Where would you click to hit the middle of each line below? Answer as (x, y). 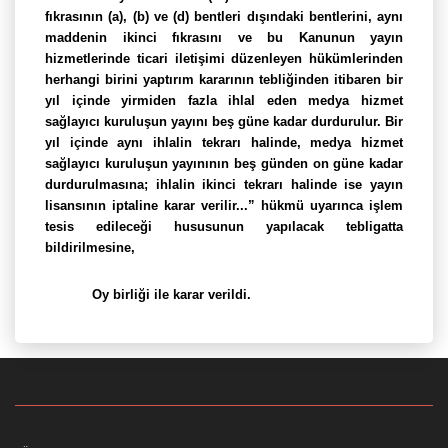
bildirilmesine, (90, 247)
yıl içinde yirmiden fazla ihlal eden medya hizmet (224, 100)
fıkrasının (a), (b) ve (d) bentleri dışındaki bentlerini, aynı (224, 16)
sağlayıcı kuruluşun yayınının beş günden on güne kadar (224, 163)
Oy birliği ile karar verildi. (172, 294)
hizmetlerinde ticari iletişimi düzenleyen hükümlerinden (224, 58)
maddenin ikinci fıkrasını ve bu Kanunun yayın (224, 37)
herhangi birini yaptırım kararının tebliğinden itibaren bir (224, 79)
